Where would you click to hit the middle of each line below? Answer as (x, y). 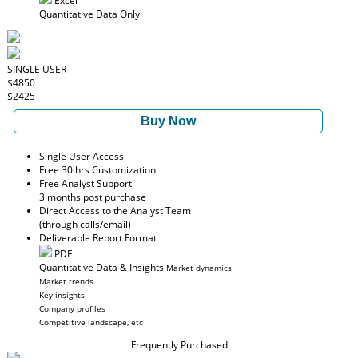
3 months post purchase (93, 197)
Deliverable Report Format (98, 238)
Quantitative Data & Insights (101, 267)
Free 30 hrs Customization (97, 170)
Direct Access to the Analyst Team (115, 211)
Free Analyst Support (86, 183)
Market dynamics (199, 268)
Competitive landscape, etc (91, 322)
